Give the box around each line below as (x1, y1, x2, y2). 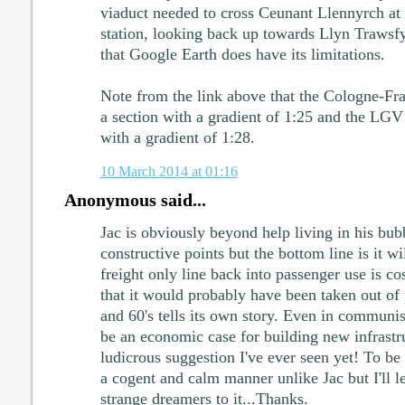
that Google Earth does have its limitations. (99, 44, 385, 63)
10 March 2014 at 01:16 (99, 162, 238, 180)
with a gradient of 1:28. (99, 127, 255, 146)
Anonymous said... (63, 189, 206, 210)
